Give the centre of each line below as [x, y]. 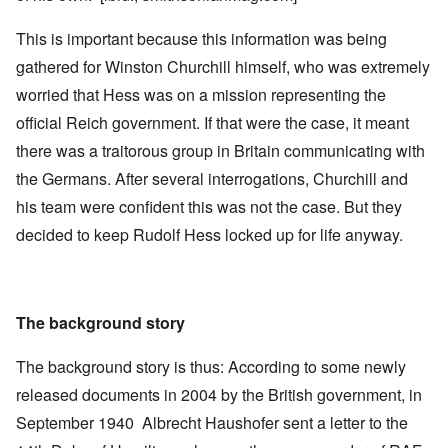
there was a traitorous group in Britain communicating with [220, 151]
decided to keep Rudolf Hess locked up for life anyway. [209, 235]
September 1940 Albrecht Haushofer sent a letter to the [212, 423]
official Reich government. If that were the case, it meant [212, 123]
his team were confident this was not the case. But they [209, 207]
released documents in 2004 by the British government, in [219, 395]
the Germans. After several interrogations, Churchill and [212, 179]
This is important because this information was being [201, 39]
